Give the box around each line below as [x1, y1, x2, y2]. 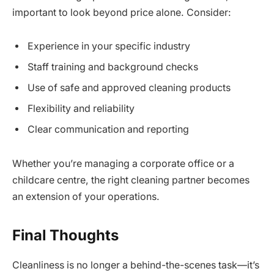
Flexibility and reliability [28, 103, 135, 115]
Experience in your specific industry [28, 40, 190, 53]
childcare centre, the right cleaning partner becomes [12, 174, 250, 187]
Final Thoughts [12, 226, 119, 245]
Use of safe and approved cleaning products [28, 82, 231, 94]
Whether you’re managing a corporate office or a [12, 158, 234, 170]
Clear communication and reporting [28, 124, 189, 136]
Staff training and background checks [28, 61, 198, 73]
